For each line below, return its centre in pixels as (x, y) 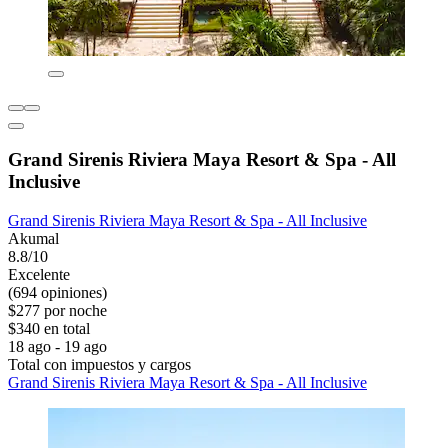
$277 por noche (57, 310)
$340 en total (49, 328)
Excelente (39, 274)
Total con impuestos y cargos (99, 364)
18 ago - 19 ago (57, 346)
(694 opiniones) (57, 292)
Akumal (33, 238)
